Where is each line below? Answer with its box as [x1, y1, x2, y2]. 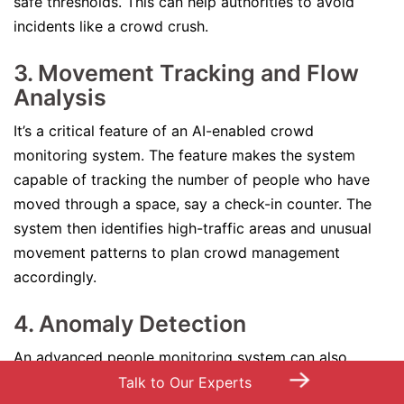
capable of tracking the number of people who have [14, 170, 370, 188]
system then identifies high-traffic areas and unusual [14, 219, 372, 237]
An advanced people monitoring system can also [14, 348, 347, 366]
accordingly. [14, 268, 101, 286]
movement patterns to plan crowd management [14, 243, 340, 262]
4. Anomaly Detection [14, 310, 246, 337]
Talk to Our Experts [117, 372, 261, 391]
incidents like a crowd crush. [14, 17, 213, 35]
